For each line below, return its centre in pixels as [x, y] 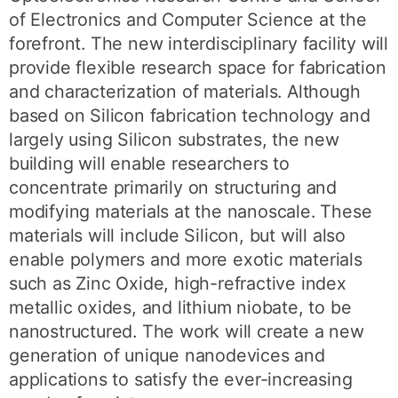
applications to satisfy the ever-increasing [181, 380]
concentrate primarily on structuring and [173, 188]
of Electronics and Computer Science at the [188, 20]
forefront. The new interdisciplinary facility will [199, 44]
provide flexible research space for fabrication [198, 68]
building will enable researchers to [150, 164]
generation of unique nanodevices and [167, 356]
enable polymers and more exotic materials [186, 260]
